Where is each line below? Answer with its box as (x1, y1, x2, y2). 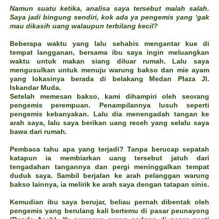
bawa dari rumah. (10, 128, 67, 136)
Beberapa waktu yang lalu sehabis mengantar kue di (10, 40, 209, 48)
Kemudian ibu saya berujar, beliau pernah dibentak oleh (10, 198, 209, 206)
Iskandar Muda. (10, 84, 61, 92)
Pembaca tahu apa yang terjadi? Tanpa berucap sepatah (10, 145, 209, 153)
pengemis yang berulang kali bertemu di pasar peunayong (10, 207, 209, 215)
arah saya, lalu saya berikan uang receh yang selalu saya (10, 119, 209, 127)
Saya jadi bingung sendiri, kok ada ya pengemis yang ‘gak (10, 13, 209, 22)
